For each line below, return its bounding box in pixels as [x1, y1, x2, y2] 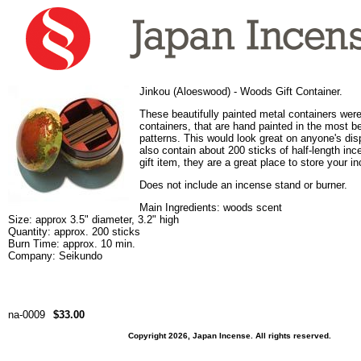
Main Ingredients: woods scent [139, 201, 282, 214]
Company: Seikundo [8, 250, 102, 262]
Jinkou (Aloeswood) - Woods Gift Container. [139, 85, 342, 98]
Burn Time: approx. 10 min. [8, 238, 135, 250]
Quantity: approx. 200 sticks [8, 226, 140, 238]
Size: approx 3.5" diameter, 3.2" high [8, 214, 179, 226]
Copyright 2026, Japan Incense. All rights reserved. [128, 331, 331, 340]
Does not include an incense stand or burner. [139, 179, 347, 191]
